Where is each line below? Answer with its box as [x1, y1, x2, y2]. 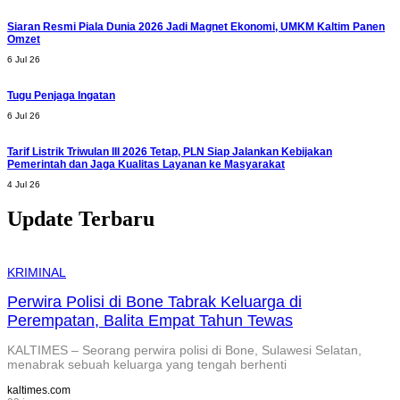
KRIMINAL [7, 264, 66, 279]
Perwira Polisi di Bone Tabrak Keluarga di [7, 292, 302, 311]
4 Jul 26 [7, 179, 40, 189]
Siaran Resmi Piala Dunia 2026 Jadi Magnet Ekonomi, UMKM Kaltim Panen [7, 20, 385, 33]
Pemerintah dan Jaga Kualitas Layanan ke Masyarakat [7, 157, 285, 171]
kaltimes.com [7, 384, 71, 397]
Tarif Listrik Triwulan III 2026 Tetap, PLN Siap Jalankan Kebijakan [7, 145, 332, 158]
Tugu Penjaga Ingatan [7, 88, 115, 102]
